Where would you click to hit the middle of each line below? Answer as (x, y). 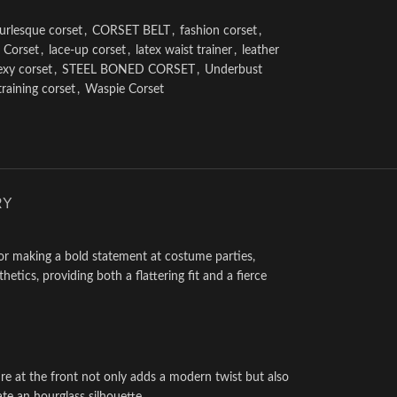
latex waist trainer (183, 51)
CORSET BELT (131, 31)
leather (260, 51)
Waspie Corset (124, 90)
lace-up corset (87, 51)
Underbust (233, 70)
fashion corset (218, 31)
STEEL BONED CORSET (128, 70)
